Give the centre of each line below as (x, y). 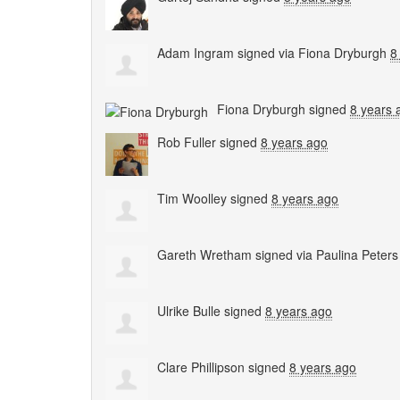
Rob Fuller (187, 142)
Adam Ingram (196, 53)
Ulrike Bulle (189, 311)
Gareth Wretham (204, 255)
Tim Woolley (192, 199)
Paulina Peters (357, 255)
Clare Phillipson (201, 367)
